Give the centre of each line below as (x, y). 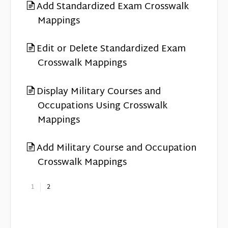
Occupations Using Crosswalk (103, 106)
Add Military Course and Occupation (117, 148)
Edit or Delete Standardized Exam (111, 49)
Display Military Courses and (99, 92)
